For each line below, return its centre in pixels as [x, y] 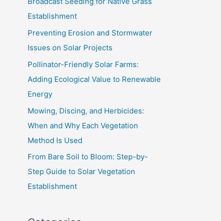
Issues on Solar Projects [70, 48]
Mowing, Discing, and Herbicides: [86, 110]
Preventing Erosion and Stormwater [90, 33]
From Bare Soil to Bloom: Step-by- [88, 157]
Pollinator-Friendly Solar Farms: [83, 64]
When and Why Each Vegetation [83, 125]
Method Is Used [55, 140]
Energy [40, 94]
